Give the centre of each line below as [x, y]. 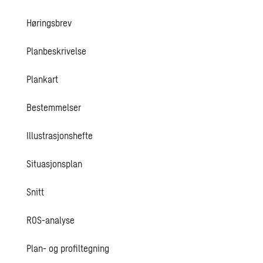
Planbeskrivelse [57, 51]
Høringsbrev [49, 23]
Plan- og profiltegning [68, 248]
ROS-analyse [51, 220]
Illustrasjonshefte [60, 135]
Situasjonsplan [55, 163]
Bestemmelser [54, 107]
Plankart [43, 79]
